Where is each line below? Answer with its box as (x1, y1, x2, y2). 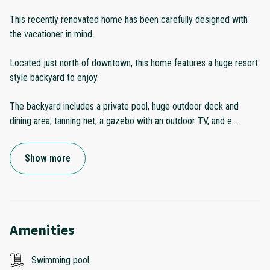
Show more (25, 152, 71, 164)
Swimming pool (31, 254, 89, 266)
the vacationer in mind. (10, 28, 94, 40)
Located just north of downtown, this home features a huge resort (10, 57, 258, 69)
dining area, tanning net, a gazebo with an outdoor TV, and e (10, 115, 232, 127)
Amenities (10, 220, 75, 239)
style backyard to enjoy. (10, 71, 99, 83)
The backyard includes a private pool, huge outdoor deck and (10, 100, 239, 112)
